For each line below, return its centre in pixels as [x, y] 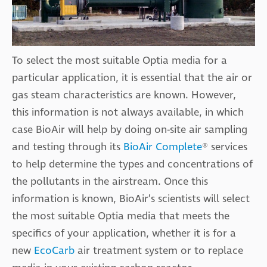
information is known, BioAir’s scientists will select [131, 199]
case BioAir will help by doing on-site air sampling [130, 130]
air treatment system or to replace [159, 251]
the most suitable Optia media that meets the [121, 216]
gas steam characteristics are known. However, [124, 95]
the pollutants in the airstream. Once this [110, 182]
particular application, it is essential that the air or [132, 78]
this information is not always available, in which [128, 113]
